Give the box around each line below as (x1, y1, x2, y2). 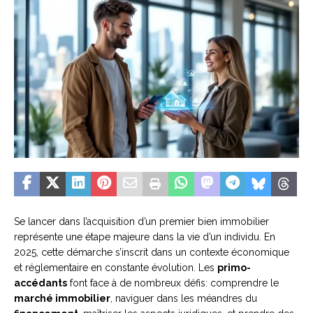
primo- (217, 262, 251, 274)
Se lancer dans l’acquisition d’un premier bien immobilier (14, 216, 269, 228)
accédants (14, 277, 67, 289)
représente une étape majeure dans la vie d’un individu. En (14, 231, 275, 243)
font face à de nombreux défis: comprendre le (67, 277, 279, 289)
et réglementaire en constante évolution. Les (14, 262, 217, 274)
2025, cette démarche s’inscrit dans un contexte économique (14, 247, 289, 259)
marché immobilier (14, 293, 110, 305)
